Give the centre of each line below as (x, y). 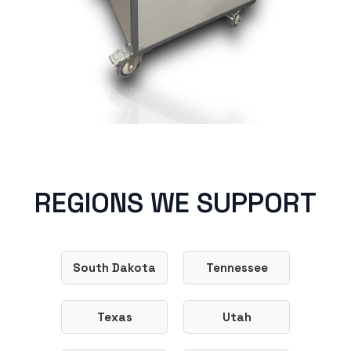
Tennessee (237, 267)
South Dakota (114, 267)
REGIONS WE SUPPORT (175, 203)
